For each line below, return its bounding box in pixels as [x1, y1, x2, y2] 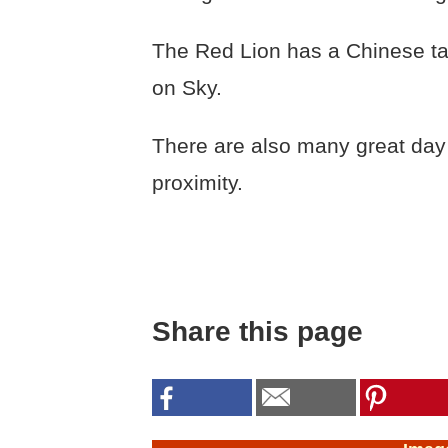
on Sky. [152, 76, 222, 100]
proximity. [152, 171, 243, 195]
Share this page [152, 315, 363, 347]
